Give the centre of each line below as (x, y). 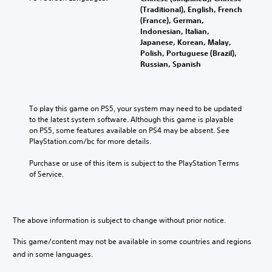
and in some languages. (53, 254)
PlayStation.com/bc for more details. (90, 141)
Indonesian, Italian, (175, 31)
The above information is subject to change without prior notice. (119, 220)
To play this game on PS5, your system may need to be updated (135, 108)
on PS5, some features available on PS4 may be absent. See (129, 130)
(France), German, (172, 20)
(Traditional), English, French (191, 9)
